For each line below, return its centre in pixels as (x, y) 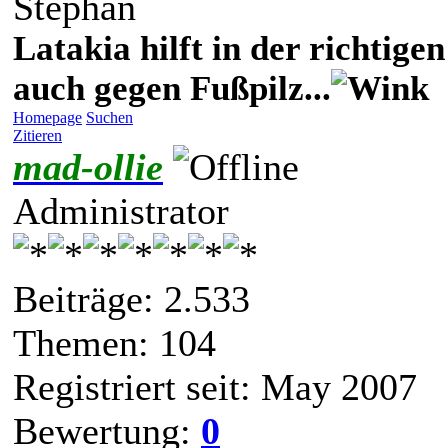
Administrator (121, 210)
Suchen (109, 117)
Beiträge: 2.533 (131, 298)
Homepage (47, 117)
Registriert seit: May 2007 (215, 386)
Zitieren (37, 135)
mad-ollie (88, 166)
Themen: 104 (114, 342)
